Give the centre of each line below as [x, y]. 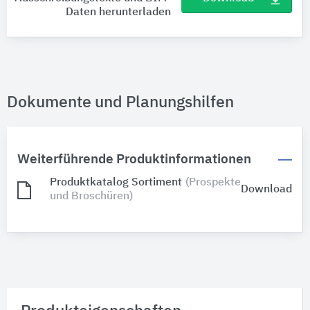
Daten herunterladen [118, 13]
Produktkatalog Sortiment [116, 183]
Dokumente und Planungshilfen [120, 103]
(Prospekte [213, 183]
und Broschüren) [91, 197]
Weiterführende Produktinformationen [134, 160]
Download [266, 190]
